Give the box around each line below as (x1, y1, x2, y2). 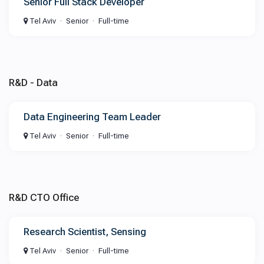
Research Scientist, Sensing (24, 226, 146, 237)
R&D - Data (9, 77, 58, 88)
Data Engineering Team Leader (24, 111, 161, 123)
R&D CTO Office (9, 192, 79, 203)
